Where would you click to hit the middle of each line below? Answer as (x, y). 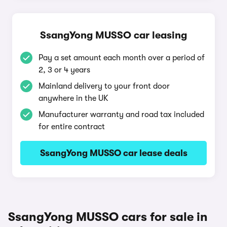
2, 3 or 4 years (64, 70)
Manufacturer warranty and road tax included (121, 115)
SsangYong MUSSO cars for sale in (108, 217)
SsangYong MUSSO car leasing (113, 35)
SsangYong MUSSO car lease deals (113, 153)
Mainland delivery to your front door (104, 86)
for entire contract (72, 127)
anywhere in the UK (73, 98)
